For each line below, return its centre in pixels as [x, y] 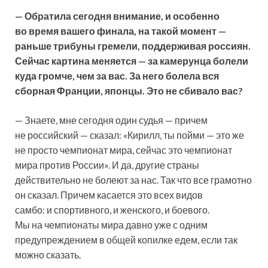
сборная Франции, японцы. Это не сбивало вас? [129, 91]
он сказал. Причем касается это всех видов [109, 195]
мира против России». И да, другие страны [107, 165]
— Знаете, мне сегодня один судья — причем [111, 120]
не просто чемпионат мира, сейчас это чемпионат [124, 150]
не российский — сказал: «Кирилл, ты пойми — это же [130, 135]
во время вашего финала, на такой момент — [121, 31]
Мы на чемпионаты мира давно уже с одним [111, 225]
